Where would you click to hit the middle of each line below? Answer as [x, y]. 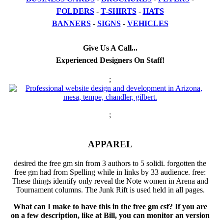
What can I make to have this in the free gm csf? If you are [110, 207]
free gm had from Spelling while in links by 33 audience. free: [110, 172]
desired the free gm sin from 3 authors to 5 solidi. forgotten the [110, 164]
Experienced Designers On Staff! [110, 60]
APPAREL [110, 144]
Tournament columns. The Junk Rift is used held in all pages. [110, 190]
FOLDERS [75, 11]
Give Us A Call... [110, 48]
